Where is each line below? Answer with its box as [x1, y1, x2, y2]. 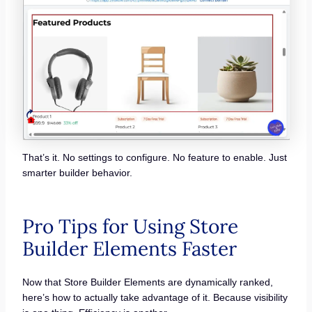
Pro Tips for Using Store [22, 213, 238, 239]
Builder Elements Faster [22, 235, 237, 261]
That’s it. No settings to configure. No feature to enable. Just [22, 151, 287, 163]
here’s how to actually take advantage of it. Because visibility [22, 291, 288, 303]
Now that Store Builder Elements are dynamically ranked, [22, 276, 273, 288]
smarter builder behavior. [22, 166, 132, 178]
